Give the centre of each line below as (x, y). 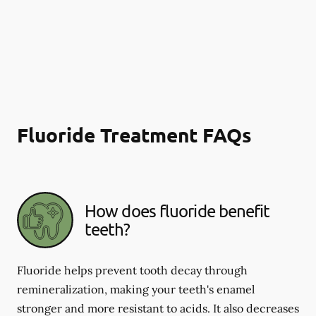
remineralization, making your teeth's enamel (136, 289)
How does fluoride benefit (177, 210)
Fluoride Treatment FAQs (134, 134)
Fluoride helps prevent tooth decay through (132, 270)
